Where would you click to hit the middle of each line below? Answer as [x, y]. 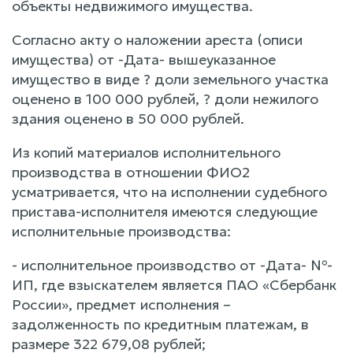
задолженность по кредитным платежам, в [160, 324]
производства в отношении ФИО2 [131, 172]
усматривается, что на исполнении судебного [169, 191]
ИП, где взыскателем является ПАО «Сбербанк [174, 284]
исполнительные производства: [121, 231]
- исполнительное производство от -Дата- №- [172, 265]
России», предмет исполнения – [121, 304]
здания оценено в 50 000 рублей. [128, 118]
